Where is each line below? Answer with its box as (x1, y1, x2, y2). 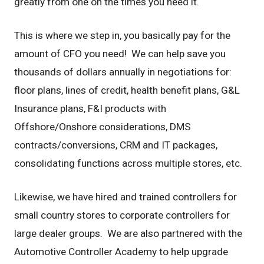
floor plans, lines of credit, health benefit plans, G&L (14, 84, 240, 96)
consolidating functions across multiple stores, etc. (14, 157, 242, 169)
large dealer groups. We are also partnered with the (14, 227, 242, 239)
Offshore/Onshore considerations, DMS (14, 120, 191, 133)
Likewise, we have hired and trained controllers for (14, 190, 237, 203)
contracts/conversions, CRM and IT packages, (14, 138, 217, 151)
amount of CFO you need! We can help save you (14, 47, 226, 60)
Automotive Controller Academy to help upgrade (14, 245, 228, 258)
